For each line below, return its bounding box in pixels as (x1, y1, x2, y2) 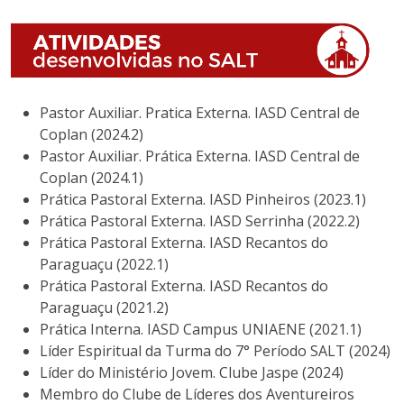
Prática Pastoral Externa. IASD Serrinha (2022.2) (40, 210, 360, 231)
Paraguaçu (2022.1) (40, 253, 169, 274)
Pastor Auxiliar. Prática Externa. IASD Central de (40, 145, 360, 166)
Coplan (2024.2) (40, 124, 143, 144)
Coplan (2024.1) (40, 167, 143, 188)
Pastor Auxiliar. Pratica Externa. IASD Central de (40, 102, 360, 123)
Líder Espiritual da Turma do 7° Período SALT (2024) (40, 340, 390, 361)
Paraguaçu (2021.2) (40, 297, 169, 317)
